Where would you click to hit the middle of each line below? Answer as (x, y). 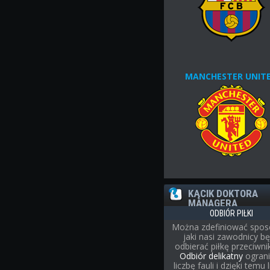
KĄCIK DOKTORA (223, 193)
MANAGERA (213, 203)
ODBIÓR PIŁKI (232, 213)
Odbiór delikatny (211, 256)
